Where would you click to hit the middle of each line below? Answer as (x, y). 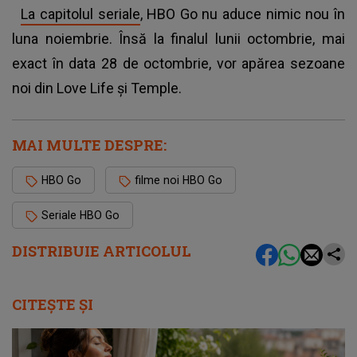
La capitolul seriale (80, 14)
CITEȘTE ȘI (53, 305)
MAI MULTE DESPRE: (89, 145)
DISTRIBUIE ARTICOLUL (102, 251)
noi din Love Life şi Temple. (100, 88)
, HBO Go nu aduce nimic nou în (243, 14)
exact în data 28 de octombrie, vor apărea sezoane (178, 64)
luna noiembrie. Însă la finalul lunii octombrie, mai (178, 39)
